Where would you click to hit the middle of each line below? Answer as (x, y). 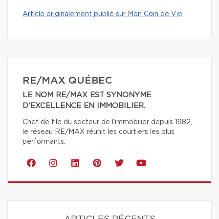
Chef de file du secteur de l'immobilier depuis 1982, (107, 122)
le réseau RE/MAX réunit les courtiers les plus (99, 132)
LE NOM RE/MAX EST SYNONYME (87, 95)
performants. (44, 142)
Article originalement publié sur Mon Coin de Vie (102, 14)
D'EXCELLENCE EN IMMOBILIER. (84, 106)
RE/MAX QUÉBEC (67, 80)
